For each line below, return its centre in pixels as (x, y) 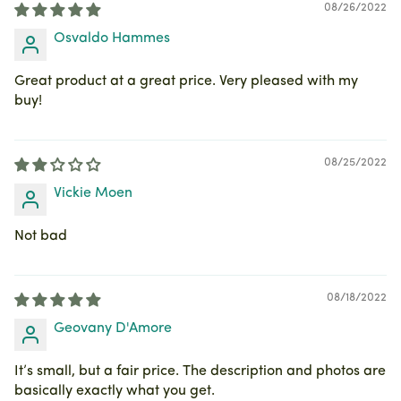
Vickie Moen (93, 193)
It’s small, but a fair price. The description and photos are (200, 371)
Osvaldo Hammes (112, 38)
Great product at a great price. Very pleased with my (186, 81)
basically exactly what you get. (115, 391)
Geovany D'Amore (113, 328)
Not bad (41, 236)
